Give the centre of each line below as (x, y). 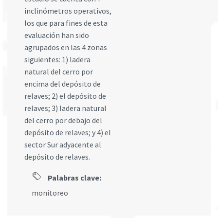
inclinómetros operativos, (68, 11)
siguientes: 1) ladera (57, 60)
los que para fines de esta (66, 23)
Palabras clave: (74, 178)
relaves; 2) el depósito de (65, 96)
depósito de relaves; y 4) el (68, 133)
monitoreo (50, 193)
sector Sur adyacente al (63, 145)
